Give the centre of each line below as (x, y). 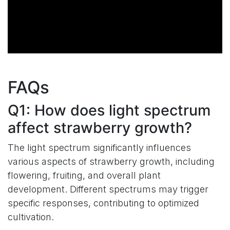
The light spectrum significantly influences (99, 147)
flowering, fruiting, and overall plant (84, 175)
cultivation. (31, 217)
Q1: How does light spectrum (109, 110)
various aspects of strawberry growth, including (111, 161)
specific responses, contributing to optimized (103, 203)
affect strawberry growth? (100, 127)
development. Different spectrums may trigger (108, 189)
